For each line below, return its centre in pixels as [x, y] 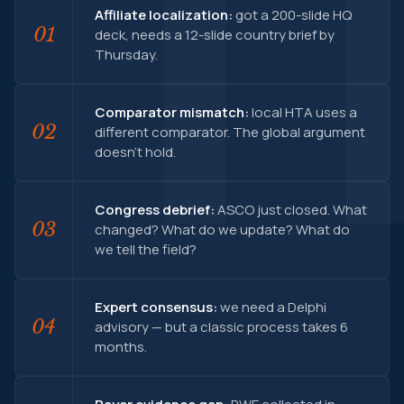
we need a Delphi [272, 307]
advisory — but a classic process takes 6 [221, 326]
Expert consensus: [156, 307]
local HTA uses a [303, 112]
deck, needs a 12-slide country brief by [215, 34]
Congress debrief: [155, 209]
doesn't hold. [135, 151]
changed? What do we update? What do [222, 229]
